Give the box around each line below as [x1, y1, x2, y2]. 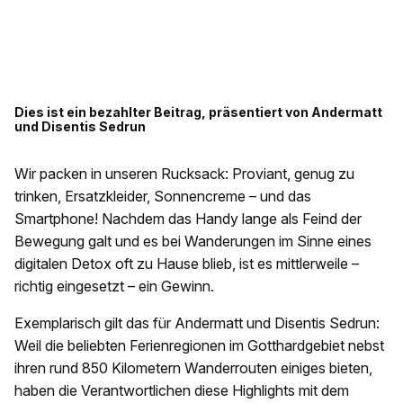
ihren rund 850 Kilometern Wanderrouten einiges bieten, [14, 359, 372, 378]
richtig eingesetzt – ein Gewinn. [14, 277, 214, 296]
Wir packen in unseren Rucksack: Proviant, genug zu [14, 165, 354, 184]
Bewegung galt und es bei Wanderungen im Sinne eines [14, 232, 372, 251]
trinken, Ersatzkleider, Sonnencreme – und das [14, 187, 311, 206]
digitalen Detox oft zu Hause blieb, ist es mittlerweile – [14, 255, 359, 273]
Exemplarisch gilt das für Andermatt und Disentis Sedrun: [14, 314, 380, 333]
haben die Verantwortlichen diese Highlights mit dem [14, 381, 349, 400]
